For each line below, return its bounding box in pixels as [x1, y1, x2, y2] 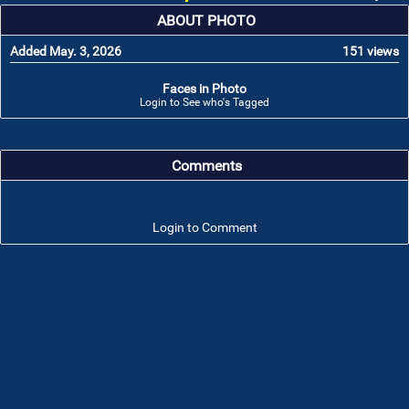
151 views [342, 44, 399, 59]
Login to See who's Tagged [140, 96, 269, 110]
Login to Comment [152, 220, 257, 236]
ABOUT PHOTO [157, 13, 256, 30]
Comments [171, 158, 242, 175]
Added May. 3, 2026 [10, 44, 121, 59]
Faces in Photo [163, 81, 246, 97]
